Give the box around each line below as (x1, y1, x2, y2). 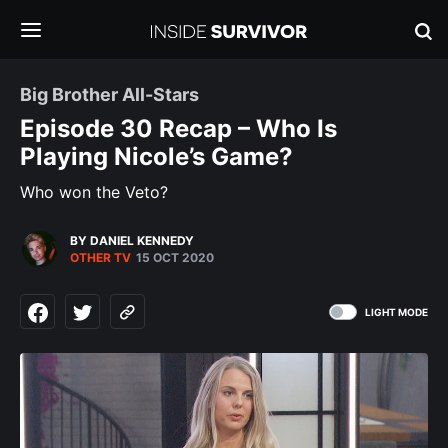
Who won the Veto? (20, 182, 168, 202)
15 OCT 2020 (136, 250, 214, 265)
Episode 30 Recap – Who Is (20, 114, 337, 143)
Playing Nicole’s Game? (20, 142, 293, 171)
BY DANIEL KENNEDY (70, 233, 194, 248)
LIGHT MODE (365, 305, 428, 318)
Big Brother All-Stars (20, 84, 199, 105)
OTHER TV (70, 250, 131, 265)
